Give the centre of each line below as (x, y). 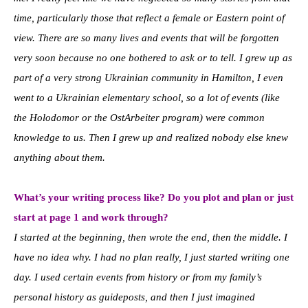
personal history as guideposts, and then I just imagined (134, 297)
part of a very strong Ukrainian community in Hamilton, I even (148, 77)
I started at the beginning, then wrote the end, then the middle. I (151, 237)
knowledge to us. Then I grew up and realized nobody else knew (151, 137)
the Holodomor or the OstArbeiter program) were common (139, 117)
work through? (135, 217)
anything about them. (59, 157)
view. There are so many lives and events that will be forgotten (146, 37)
